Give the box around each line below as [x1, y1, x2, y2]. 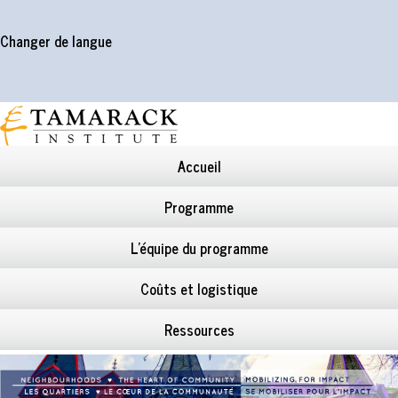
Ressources [163, 318, 235, 342]
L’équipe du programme [130, 236, 268, 260]
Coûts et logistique [140, 277, 258, 301]
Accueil [177, 155, 221, 179]
